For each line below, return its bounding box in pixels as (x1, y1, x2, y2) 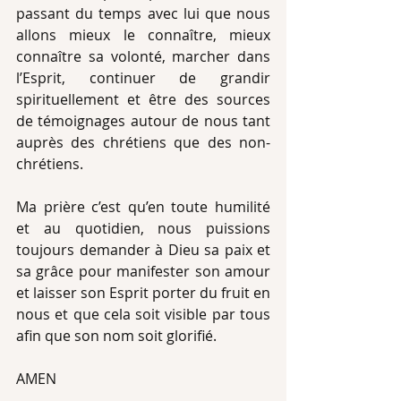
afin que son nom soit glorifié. (16, 326, 217, 346)
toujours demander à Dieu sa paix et (16, 240, 270, 260)
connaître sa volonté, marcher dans (16, 47, 270, 66)
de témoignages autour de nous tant (16, 111, 270, 131)
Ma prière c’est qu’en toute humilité (16, 197, 270, 217)
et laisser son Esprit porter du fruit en (16, 283, 270, 303)
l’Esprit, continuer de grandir (16, 68, 270, 88)
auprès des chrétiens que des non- (16, 132, 270, 152)
